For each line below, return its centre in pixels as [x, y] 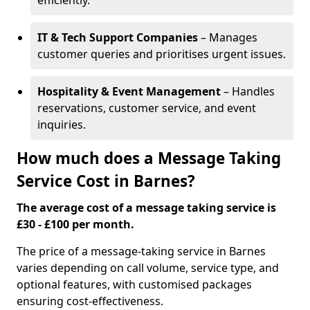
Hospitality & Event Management [129, 91]
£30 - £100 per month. [75, 224]
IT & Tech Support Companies [118, 37]
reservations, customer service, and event [147, 108]
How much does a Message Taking [149, 158]
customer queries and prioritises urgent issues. [162, 54]
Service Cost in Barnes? [106, 181]
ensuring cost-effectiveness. [90, 301]
